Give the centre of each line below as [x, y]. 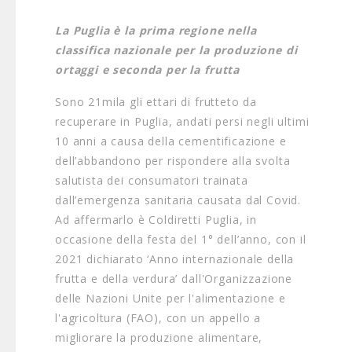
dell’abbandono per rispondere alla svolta [173, 161]
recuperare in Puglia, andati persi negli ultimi [182, 121]
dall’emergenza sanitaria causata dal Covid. [178, 200]
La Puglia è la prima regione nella [156, 30]
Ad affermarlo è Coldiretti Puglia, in [156, 220]
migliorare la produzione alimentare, [159, 337]
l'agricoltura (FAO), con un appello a [158, 318]
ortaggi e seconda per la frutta [148, 70]
